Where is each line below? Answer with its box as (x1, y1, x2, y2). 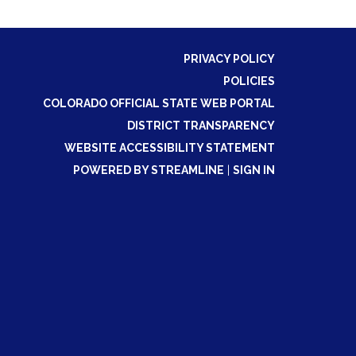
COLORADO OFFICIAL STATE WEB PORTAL (43, 97, 275, 110)
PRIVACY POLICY (184, 52, 275, 65)
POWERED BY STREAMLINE (73, 164, 224, 176)
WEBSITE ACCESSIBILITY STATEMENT (64, 141, 275, 154)
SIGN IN (233, 164, 275, 176)
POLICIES (223, 75, 275, 87)
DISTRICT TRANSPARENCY (127, 119, 275, 132)
